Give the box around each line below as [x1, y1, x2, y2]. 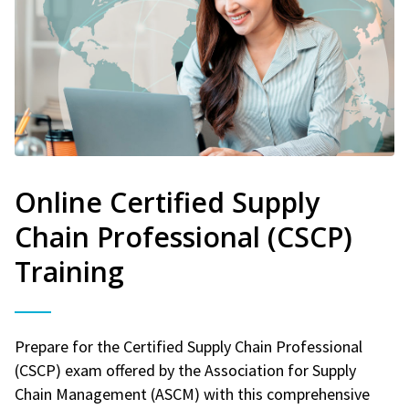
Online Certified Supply [15, 183, 320, 221]
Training [15, 252, 124, 290]
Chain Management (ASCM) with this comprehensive [15, 383, 370, 404]
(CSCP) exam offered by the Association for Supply [15, 359, 356, 381]
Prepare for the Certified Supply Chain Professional [15, 335, 362, 357]
